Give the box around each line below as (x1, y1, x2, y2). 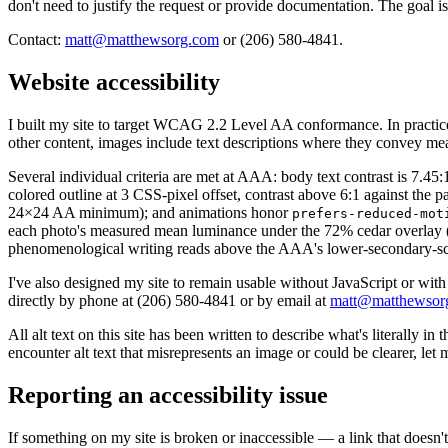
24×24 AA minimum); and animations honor (8, 204, 292, 222)
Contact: (8, 31, 65, 49)
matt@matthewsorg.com (65, 31, 219, 49)
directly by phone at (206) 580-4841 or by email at (8, 292, 330, 310)
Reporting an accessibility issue (8, 382, 328, 409)
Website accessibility (8, 69, 220, 96)
